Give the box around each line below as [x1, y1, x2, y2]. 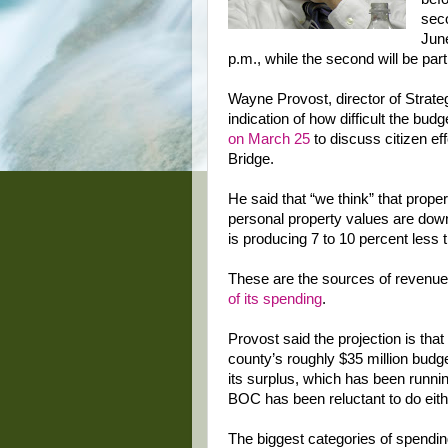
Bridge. [228, 151, 274, 167]
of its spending [228, 291, 322, 307]
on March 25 [228, 131, 310, 147]
